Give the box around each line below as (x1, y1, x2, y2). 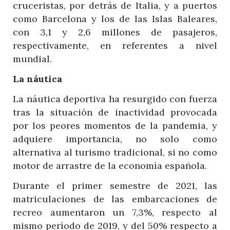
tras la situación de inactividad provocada (13, 106, 217, 118)
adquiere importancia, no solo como (13, 132, 217, 145)
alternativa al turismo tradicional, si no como (13, 146, 217, 158)
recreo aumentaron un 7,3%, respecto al (13, 206, 217, 218)
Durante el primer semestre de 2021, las (13, 179, 217, 191)
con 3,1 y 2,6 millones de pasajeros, (13, 26, 217, 38)
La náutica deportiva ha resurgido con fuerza (13, 92, 217, 105)
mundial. (13, 52, 52, 65)
